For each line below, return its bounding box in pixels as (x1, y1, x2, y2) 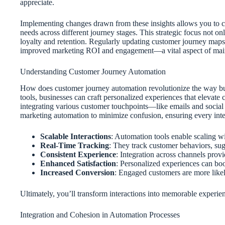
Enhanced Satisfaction (40, 159, 116, 168)
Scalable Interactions (40, 132, 111, 141)
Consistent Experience (40, 150, 116, 159)
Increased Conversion (40, 168, 115, 177)
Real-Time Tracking (40, 141, 109, 150)
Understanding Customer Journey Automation (20, 67, 166, 76)
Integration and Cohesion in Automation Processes (20, 210, 180, 219)
